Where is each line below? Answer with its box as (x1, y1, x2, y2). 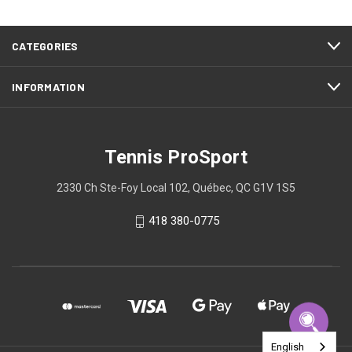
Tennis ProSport (104, 146, 248, 169)
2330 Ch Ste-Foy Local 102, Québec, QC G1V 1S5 (57, 181, 295, 195)
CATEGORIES (12, 39, 79, 53)
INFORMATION (12, 80, 85, 94)
